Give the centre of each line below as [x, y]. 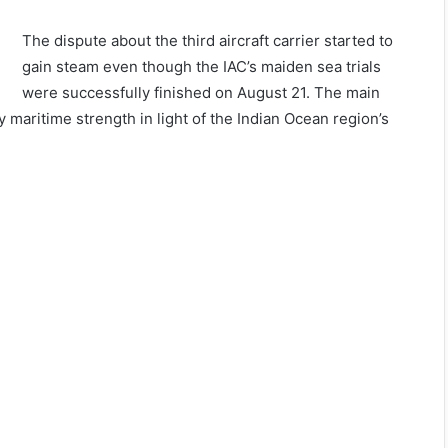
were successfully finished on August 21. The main [201, 92]
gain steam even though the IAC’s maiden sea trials [202, 66]
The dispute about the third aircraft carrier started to [208, 40]
